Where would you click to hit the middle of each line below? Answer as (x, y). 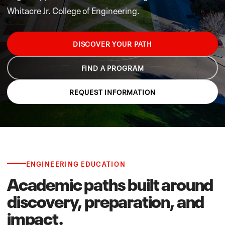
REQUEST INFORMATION (113, 92)
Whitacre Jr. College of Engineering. (73, 10)
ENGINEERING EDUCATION (76, 163)
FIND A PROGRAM (113, 68)
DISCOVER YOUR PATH (113, 44)
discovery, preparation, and (106, 199)
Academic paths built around (110, 182)
